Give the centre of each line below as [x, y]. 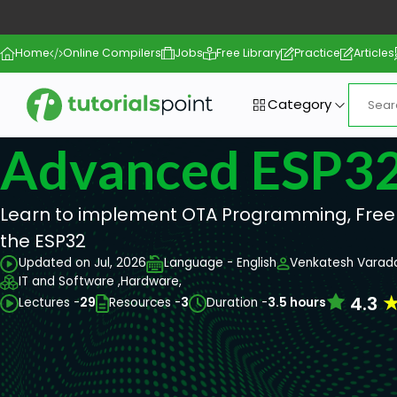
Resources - [144, 303]
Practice [318, 53]
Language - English [220, 263]
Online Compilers [113, 53]
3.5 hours [297, 303]
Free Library [249, 53]
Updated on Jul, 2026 [82, 263]
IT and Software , [70, 282]
